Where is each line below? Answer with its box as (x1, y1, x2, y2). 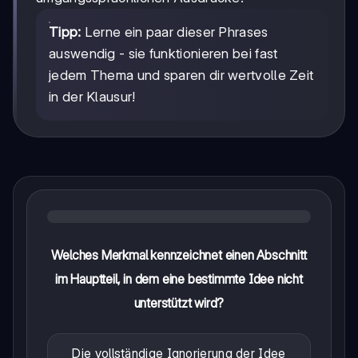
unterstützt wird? (133, 295, 225, 312)
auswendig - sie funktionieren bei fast (49, 46, 278, 62)
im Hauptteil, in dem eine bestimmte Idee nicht (55, 271, 303, 288)
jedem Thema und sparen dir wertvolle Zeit (49, 67, 314, 84)
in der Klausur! (49, 89, 136, 105)
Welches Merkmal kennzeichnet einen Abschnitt (51, 247, 307, 264)
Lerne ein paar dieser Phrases (81, 24, 268, 41)
